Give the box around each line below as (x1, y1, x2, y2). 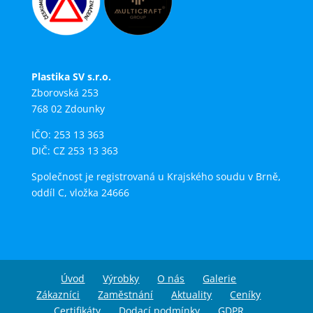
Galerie (203, 271, 237, 285)
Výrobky (103, 271, 140, 285)
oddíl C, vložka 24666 (31, 186, 129, 200)
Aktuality (171, 287, 212, 301)
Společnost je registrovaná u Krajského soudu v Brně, (31, 170, 281, 184)
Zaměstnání (98, 287, 154, 301)
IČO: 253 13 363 (31, 128, 104, 142)
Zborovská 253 (31, 86, 99, 100)
